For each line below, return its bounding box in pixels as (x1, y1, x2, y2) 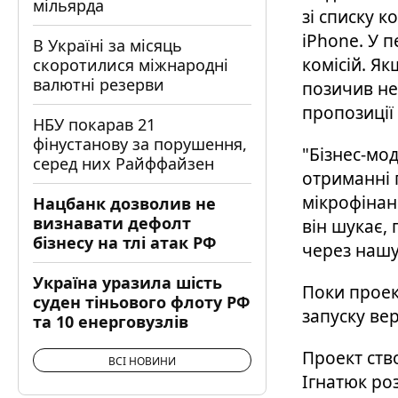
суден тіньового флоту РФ (33, 291, 250, 313)
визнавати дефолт (33, 212, 191, 234)
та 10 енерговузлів (33, 311, 188, 332)
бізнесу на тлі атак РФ (33, 232, 216, 253)
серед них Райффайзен (33, 153, 214, 174)
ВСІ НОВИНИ (108, 354, 176, 369)
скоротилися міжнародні (33, 54, 228, 76)
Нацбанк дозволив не (33, 193, 216, 214)
